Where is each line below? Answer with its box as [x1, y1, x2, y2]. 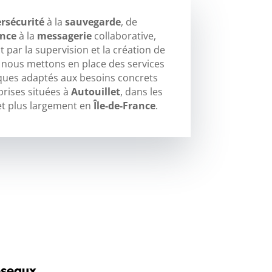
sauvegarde [64, 15, 121, 29]
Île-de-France [93, 98, 155, 112]
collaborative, [91, 29, 156, 42]
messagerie [36, 29, 92, 42]
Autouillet [70, 84, 120, 98]
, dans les [120, 84, 163, 98]
